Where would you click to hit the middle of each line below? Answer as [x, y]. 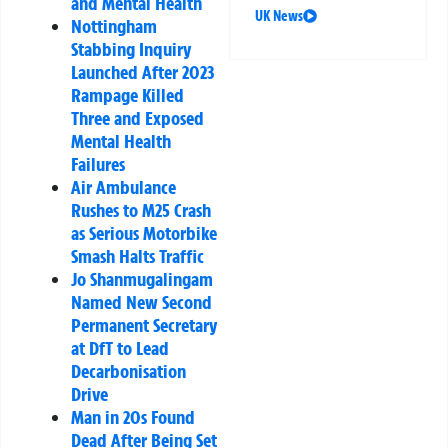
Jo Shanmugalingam [142, 279]
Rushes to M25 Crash [141, 210]
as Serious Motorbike [144, 233]
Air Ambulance [123, 187]
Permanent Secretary [144, 325]
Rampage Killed [127, 95]
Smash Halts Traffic [137, 256]
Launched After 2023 [142, 72]
